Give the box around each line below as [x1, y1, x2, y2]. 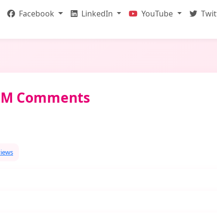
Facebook [17, 8, 57, 19]
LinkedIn [79, 8, 115, 19]
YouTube [139, 8, 175, 19]
